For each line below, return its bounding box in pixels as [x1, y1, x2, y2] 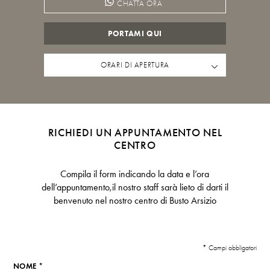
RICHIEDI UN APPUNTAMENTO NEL [48, 127, 222, 140]
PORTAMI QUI [108, 29, 162, 39]
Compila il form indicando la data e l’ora [60, 168, 210, 180]
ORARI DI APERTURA [101, 61, 169, 70]
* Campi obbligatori [202, 243, 257, 253]
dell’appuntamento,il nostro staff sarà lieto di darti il [41, 181, 228, 193]
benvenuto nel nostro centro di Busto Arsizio [53, 194, 216, 206]
